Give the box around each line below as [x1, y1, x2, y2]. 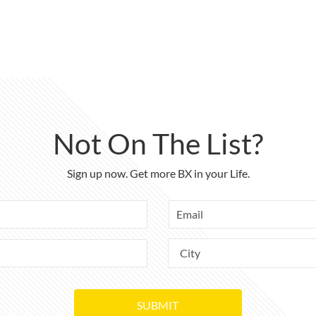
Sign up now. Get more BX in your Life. [66, 166, 250, 180]
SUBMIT [137, 298, 179, 312]
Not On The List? [53, 126, 263, 161]
